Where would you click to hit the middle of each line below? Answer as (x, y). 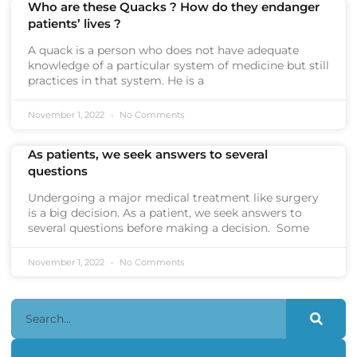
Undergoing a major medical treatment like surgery (173, 198)
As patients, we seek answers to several (148, 154)
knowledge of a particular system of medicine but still (178, 65)
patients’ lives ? (75, 24)
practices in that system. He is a (116, 80)
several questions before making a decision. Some (169, 228)
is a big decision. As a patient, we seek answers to (165, 213)
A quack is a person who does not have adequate (163, 50)
